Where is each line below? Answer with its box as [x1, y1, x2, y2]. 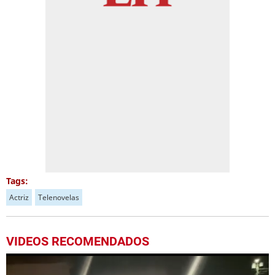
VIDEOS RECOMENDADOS [6, 234, 149, 249]
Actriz [9, 192, 29, 203]
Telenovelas [38, 192, 79, 203]
